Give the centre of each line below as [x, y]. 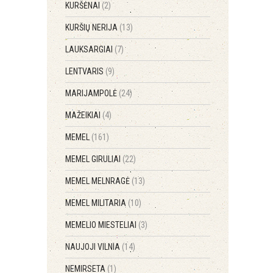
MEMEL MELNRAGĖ [98, 181]
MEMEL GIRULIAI [94, 159]
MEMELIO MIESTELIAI [102, 225]
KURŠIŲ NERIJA [92, 27]
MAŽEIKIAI [84, 115]
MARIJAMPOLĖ [92, 93]
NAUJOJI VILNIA [94, 247]
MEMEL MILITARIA [97, 203]
